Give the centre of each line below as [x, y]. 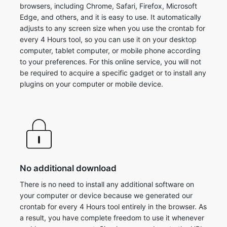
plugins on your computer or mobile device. [91, 84]
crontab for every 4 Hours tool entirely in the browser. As [113, 206]
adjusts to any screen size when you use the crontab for [112, 28]
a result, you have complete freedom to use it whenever [112, 218]
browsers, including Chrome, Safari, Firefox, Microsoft [108, 6]
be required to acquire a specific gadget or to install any [113, 73]
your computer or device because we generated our [106, 195]
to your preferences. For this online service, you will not [110, 62]
